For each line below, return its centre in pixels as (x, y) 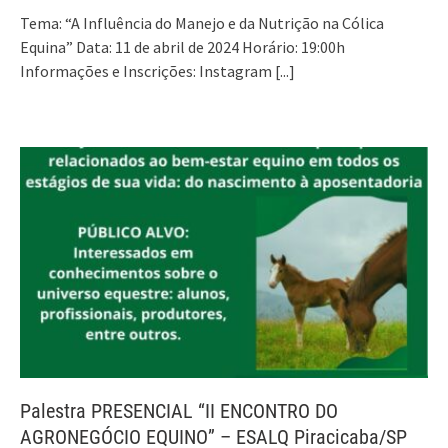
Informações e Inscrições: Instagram (147, 71)
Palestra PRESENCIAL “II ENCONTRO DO (179, 411)
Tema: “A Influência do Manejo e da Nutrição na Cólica (202, 23)
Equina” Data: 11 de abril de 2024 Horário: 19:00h (182, 47)
